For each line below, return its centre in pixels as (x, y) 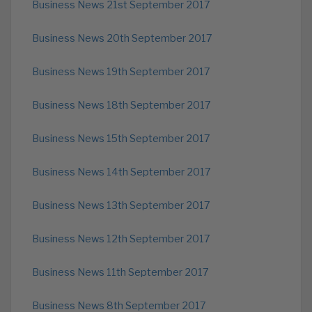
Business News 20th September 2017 (122, 38)
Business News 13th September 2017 (121, 205)
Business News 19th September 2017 (121, 72)
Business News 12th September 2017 (121, 239)
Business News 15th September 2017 (121, 139)
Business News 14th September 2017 (122, 172)
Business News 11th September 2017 (120, 272)
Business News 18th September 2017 (122, 105)
